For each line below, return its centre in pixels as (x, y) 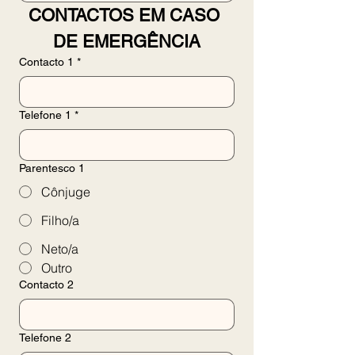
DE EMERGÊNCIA (126, 42)
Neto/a (60, 249)
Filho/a (60, 220)
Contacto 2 (46, 284)
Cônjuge (66, 192)
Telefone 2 (45, 338)
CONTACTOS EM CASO (124, 15)
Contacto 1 (46, 62)
